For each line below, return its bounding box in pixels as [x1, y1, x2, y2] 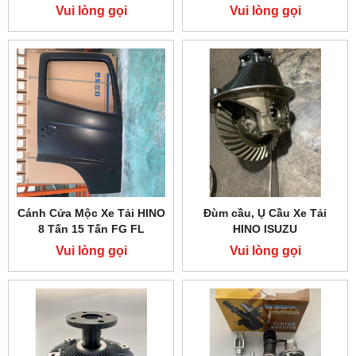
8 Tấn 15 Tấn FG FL [37, 222, 145, 236]
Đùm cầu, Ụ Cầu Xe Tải [203, 207, 327, 220]
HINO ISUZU [233, 222, 297, 236]
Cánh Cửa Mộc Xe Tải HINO [17, 207, 165, 220]
